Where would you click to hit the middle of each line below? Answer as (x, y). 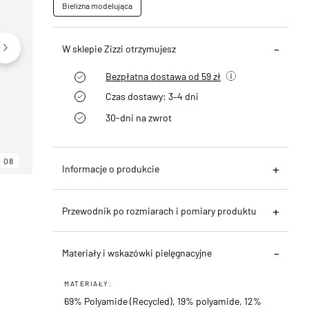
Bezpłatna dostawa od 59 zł (163, 76)
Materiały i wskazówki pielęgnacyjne (137, 252)
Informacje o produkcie (111, 168)
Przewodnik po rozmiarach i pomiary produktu (160, 210)
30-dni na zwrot (139, 117)
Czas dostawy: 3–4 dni (152, 96)
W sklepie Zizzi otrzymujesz (119, 48)
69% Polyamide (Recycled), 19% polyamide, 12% (163, 301)
